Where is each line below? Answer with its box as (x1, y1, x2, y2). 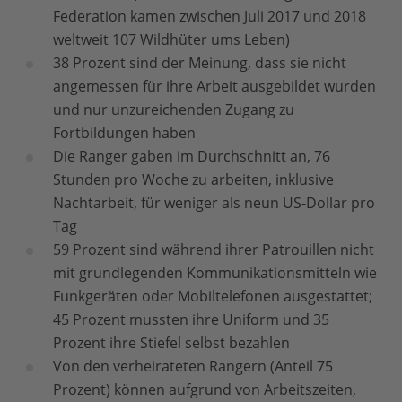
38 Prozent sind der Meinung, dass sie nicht (53, 53, 346, 73)
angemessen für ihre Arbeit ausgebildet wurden (53, 76, 376, 96)
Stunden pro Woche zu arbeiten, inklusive (53, 170, 334, 189)
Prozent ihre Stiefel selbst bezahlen (53, 333, 290, 353)
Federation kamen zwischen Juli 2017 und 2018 (53, 6, 366, 26)
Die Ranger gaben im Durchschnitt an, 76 (53, 146, 330, 166)
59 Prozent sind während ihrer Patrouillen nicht (53, 240, 374, 259)
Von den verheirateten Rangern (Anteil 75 (53, 356, 333, 376)
